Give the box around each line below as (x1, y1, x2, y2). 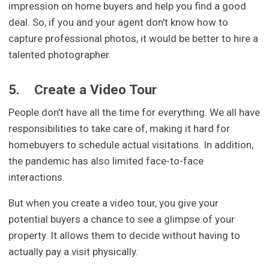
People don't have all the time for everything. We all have (8, 106, 261, 118)
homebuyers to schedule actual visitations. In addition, (8, 138, 254, 151)
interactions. (8, 171, 65, 183)
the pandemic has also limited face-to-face (8, 154, 204, 167)
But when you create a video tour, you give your (8, 196, 219, 209)
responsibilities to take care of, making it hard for (8, 122, 231, 134)
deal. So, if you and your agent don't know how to (8, 16, 229, 29)
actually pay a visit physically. (8, 245, 139, 258)
